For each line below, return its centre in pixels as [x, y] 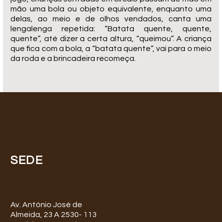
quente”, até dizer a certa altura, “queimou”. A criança [111, 38]
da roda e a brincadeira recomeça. [73, 58]
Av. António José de [46, 205]
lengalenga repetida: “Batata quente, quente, [111, 28]
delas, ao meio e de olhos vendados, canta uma [111, 19]
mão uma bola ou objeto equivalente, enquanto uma [111, 9]
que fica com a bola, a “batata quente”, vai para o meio [111, 48]
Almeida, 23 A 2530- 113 [54, 215]
